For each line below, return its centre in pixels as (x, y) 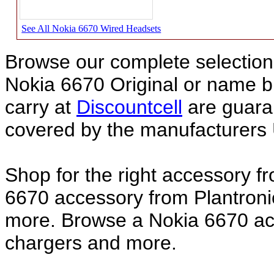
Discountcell (129, 107)
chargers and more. (91, 243)
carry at (41, 107)
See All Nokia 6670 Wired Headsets (91, 29)
